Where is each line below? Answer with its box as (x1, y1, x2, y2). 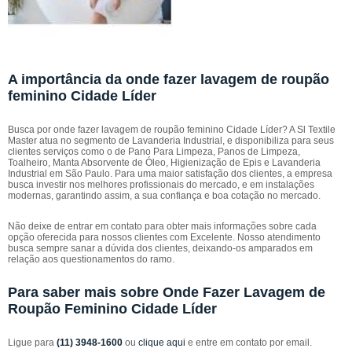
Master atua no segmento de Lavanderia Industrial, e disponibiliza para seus (8, 135, 334, 146)
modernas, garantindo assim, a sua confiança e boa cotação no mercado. (8, 190, 321, 201)
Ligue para (8, 337, 57, 348)
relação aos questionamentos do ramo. (8, 254, 174, 265)
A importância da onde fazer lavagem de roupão (8, 71, 329, 87)
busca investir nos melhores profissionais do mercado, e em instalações (8, 179, 314, 190)
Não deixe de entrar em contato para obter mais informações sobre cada (8, 221, 317, 232)
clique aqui (138, 337, 185, 348)
